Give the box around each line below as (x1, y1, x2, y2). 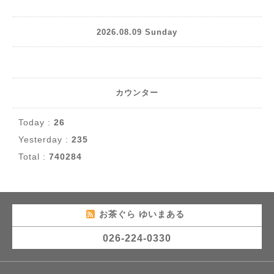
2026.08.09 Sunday (97, 27, 177, 37)
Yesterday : (18, 135, 72, 145)
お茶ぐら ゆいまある (99, 209, 188, 220)
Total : (18, 152, 49, 162)
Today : (18, 117, 54, 128)
